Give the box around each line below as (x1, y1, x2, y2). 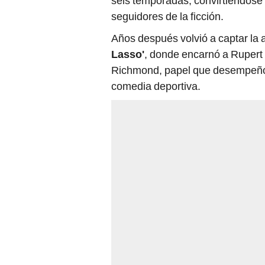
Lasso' (111, 48, 144, 61)
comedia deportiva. (111, 80, 201, 93)
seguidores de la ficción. (111, 10, 224, 23)
